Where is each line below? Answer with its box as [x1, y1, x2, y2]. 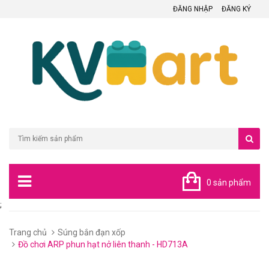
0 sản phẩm [206, 177, 251, 187]
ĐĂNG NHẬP [173, 5, 213, 13]
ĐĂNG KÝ [222, 5, 251, 13]
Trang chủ [9, 227, 47, 237]
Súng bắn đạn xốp [58, 227, 125, 237]
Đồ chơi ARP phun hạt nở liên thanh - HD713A [18, 239, 188, 249]
